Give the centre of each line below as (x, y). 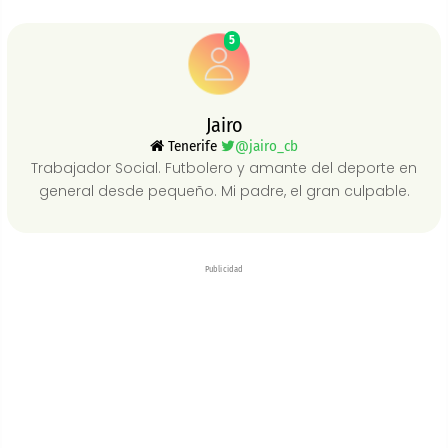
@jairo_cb (266, 146)
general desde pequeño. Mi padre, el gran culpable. (224, 191)
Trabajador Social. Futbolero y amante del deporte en (224, 168)
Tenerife (192, 146)
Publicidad (224, 269)
